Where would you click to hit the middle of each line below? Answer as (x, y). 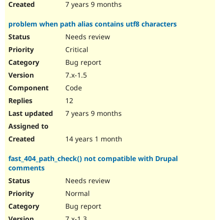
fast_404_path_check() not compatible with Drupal (93, 159)
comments (27, 168)
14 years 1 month (93, 139)
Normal (77, 193)
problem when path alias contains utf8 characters (93, 24)
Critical (76, 50)
